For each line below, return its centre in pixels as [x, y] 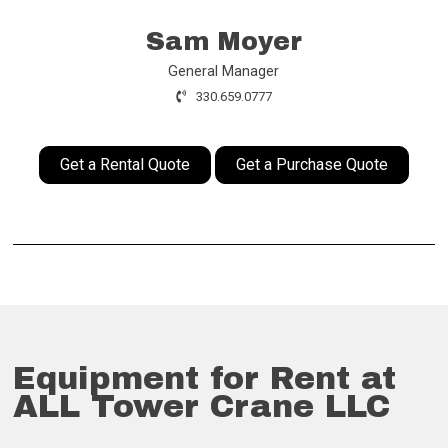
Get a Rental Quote [124, 165]
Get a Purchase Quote [311, 165]
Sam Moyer [223, 42]
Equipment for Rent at [205, 379]
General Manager [224, 72]
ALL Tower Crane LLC [202, 407]
